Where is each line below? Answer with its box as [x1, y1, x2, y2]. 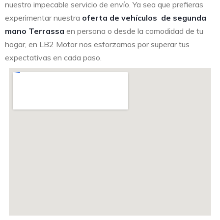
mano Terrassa [5, 26, 64, 36]
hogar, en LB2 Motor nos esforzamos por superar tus [5, 39, 190, 50]
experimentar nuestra [5, 13, 82, 23]
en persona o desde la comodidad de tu [64, 26, 203, 36]
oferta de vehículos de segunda [82, 13, 206, 23]
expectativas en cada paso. [5, 53, 102, 63]
